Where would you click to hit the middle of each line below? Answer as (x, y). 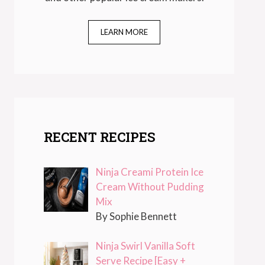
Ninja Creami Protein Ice (149, 172)
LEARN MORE (124, 32)
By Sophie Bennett (136, 216)
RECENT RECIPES (100, 137)
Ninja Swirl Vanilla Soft (145, 246)
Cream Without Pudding (150, 186)
